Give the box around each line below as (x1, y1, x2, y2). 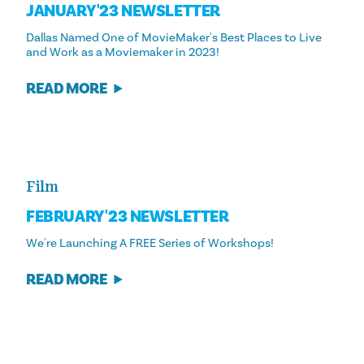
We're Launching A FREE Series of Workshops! (26, 236, 274, 251)
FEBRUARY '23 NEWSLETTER (26, 206, 229, 227)
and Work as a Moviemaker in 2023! (26, 45, 219, 60)
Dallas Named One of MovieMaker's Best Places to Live (26, 30, 322, 45)
